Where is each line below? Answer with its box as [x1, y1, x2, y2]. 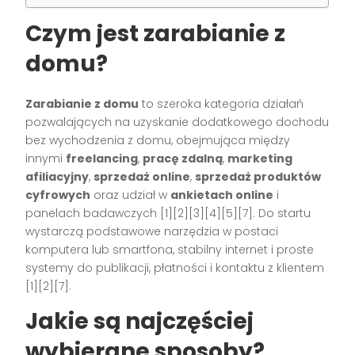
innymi [25, 150, 67, 166]
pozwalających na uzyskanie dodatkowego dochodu [25, 113, 330, 130]
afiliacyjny [25, 168, 90, 185]
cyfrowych [25, 186, 91, 203]
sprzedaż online [94, 168, 191, 185]
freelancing [66, 150, 139, 166]
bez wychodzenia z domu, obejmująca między [25, 132, 291, 148]
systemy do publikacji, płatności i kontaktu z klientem [25, 259, 325, 276]
